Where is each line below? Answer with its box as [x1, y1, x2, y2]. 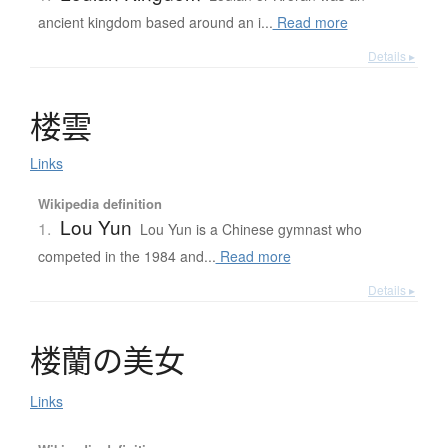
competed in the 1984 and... [37, 246, 216, 267]
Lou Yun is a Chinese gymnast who [139, 219, 362, 240]
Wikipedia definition [37, 194, 162, 214]
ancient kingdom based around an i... [37, 12, 273, 33]
